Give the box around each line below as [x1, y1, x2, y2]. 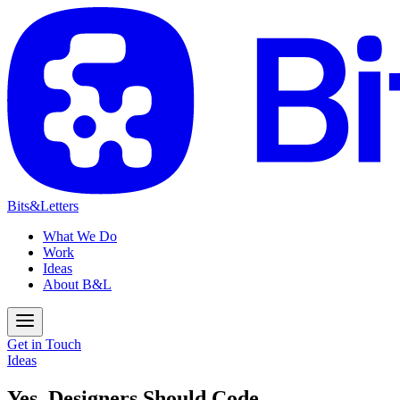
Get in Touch [7, 336, 81, 352]
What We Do [43, 228, 117, 244]
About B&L [43, 276, 112, 292]
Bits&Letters [7, 197, 79, 213]
